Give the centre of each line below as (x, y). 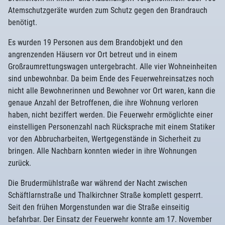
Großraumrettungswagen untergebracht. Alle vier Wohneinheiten (113, 67)
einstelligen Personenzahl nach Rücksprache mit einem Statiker (111, 127)
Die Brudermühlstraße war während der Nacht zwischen (98, 183)
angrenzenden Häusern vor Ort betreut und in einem (93, 54)
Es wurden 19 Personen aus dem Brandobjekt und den (95, 42)
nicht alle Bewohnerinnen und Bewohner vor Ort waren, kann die (112, 91)
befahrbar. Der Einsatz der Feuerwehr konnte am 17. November (110, 219)
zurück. (20, 163)
